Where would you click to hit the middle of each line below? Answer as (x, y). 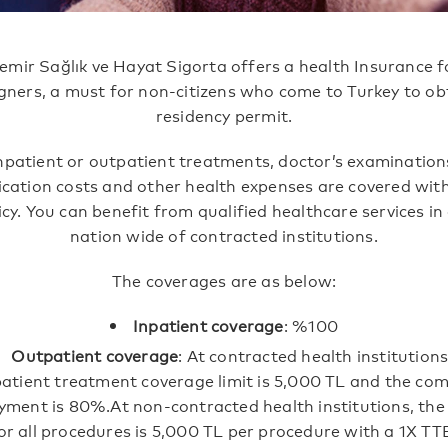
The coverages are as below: (224, 279)
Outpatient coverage (95, 354)
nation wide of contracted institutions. (224, 234)
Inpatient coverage (208, 324)
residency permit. (224, 114)
